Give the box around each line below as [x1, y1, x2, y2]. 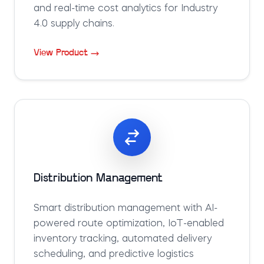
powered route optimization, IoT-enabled [34, 219, 224, 229]
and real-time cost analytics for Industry [34, 4, 217, 14]
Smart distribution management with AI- [34, 204, 217, 213]
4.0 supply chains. [34, 19, 114, 29]
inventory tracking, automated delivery [34, 235, 212, 244]
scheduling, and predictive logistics [34, 250, 194, 259]
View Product [34, 48, 88, 58]
